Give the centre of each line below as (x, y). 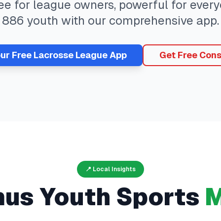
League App (100, 55)
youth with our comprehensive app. (122, 20)
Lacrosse (53, 55)
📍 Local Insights (110, 169)
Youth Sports (117, 197)
